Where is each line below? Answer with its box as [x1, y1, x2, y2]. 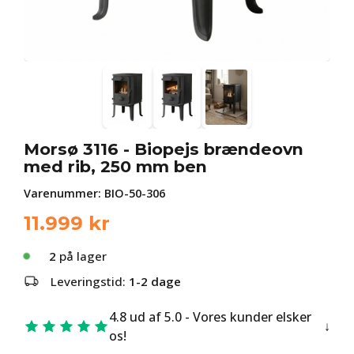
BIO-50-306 [104, 186, 165, 201]
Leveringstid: [51, 273, 129, 289]
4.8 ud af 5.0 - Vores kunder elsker [109, 308, 311, 326]
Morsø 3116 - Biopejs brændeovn [24, 139, 303, 159]
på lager [56, 248, 107, 264]
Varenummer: [24, 186, 104, 201]
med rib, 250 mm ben [24, 156, 207, 176]
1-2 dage [129, 273, 181, 289]
